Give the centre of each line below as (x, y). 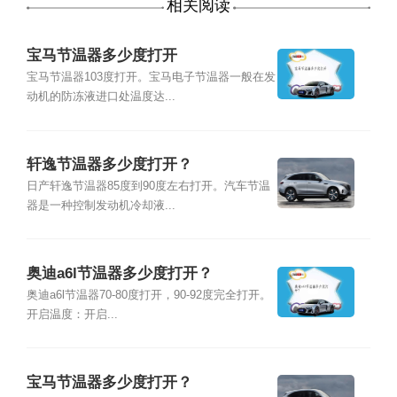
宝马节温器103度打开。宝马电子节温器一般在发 (151, 78)
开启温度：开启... (72, 315)
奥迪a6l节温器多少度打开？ (119, 273)
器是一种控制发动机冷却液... (101, 206)
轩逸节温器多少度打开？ (109, 164)
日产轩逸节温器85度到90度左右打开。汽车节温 (148, 187)
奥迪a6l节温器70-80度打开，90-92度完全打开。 (148, 296)
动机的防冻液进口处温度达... (101, 97)
